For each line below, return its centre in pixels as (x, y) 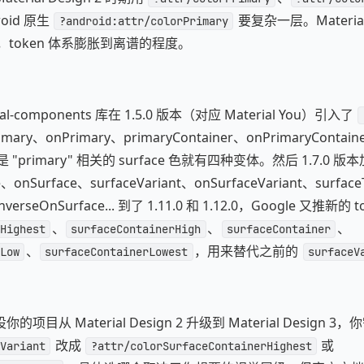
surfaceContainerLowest (117, 252)
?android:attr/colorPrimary (143, 21)
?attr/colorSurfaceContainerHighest (201, 346)
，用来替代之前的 (248, 251)
